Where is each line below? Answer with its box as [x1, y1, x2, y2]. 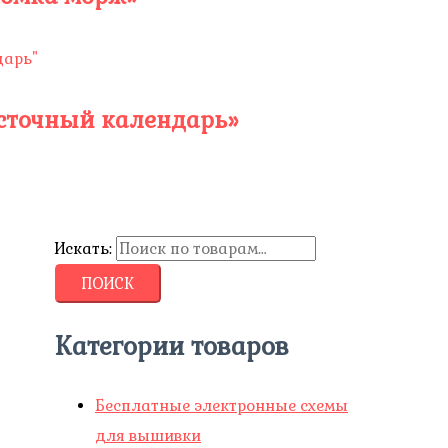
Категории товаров [55, 331, 289, 363]
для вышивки [95, 426, 201, 446]
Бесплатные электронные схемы [95, 396, 348, 416]
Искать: [55, 238, 112, 258]
